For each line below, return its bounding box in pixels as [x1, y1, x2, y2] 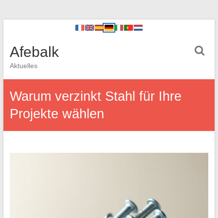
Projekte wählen [9, 107, 104, 121]
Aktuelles [9, 62, 37, 70]
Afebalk [9, 44, 59, 60]
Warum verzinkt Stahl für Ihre [9, 89, 182, 104]
